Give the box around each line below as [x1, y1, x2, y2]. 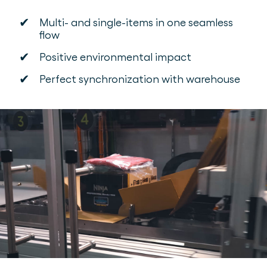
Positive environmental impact [39, 50, 191, 63]
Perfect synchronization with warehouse [39, 72, 240, 85]
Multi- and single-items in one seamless [39, 15, 233, 29]
